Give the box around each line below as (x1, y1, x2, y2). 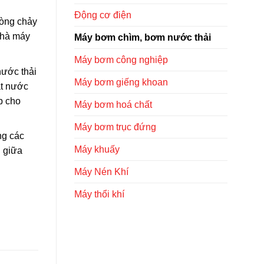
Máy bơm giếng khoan (74, 77, 168, 87)
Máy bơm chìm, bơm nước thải (74, 32, 211, 42)
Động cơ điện (74, 9, 131, 20)
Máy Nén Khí (74, 166, 128, 177)
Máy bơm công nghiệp (74, 54, 168, 65)
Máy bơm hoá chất (74, 99, 152, 110)
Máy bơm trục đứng (74, 121, 156, 132)
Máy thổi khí (74, 189, 124, 199)
